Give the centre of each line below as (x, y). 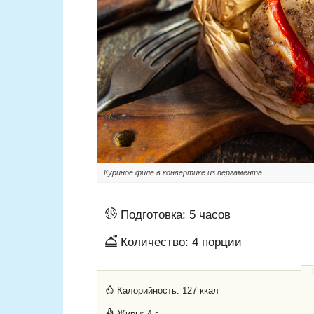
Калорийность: (148, 291)
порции (222, 243)
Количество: (155, 243)
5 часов (210, 215)
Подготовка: (153, 215)
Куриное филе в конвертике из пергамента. (184, 173)
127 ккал (200, 291)
